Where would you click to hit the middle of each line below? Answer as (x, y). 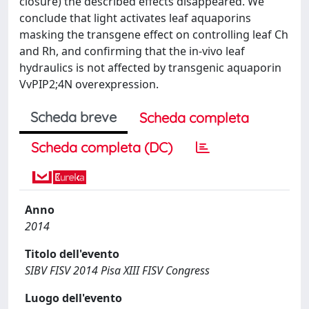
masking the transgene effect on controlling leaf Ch (154, 34)
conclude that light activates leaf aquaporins (135, 18)
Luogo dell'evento (73, 298)
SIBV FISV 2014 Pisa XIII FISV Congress (117, 270)
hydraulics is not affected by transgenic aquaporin (150, 68)
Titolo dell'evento (72, 254)
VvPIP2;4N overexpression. (89, 84)
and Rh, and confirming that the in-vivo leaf (132, 51)
